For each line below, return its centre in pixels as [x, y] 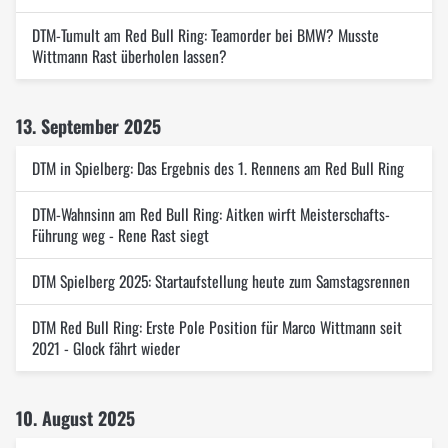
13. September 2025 [88, 126]
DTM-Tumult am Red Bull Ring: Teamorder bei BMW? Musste [205, 35]
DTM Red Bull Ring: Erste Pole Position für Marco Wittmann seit [217, 327]
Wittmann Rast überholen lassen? [129, 56]
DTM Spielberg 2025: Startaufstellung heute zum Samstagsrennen [221, 281]
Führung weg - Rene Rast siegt [120, 235]
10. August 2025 [75, 418]
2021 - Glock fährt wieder [106, 348]
